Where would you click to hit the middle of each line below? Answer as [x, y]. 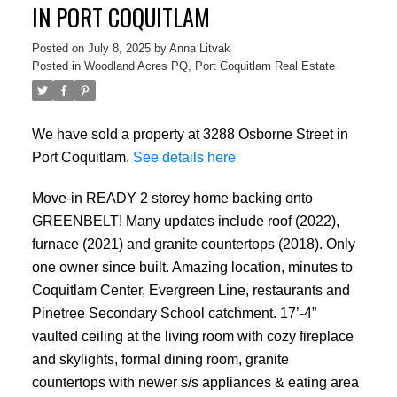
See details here [184, 156]
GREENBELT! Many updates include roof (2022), [185, 220]
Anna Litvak [199, 48]
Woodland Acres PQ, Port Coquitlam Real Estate [209, 66]
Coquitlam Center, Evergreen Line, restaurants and [191, 289]
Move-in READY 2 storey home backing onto [172, 197]
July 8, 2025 [119, 48]
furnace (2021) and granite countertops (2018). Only [193, 243]
